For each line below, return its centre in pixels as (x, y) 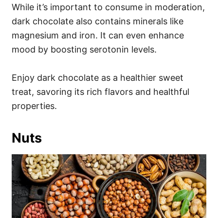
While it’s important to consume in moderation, (108, 7)
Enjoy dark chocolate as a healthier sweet (98, 77)
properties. (34, 106)
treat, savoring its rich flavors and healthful (100, 91)
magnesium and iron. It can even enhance (98, 35)
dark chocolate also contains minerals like (98, 21)
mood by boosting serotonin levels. (84, 49)
